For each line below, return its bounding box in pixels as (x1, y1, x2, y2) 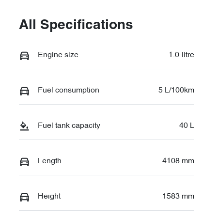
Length (38, 157, 62, 166)
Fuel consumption (38, 87, 99, 95)
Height (38, 193, 61, 201)
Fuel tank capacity (38, 122, 100, 130)
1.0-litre (169, 51, 194, 60)
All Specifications (19, 19, 133, 32)
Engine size (38, 51, 78, 60)
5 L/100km (158, 87, 194, 95)
